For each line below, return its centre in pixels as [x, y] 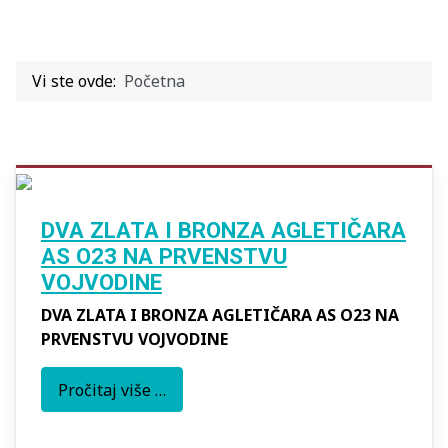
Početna [154, 81]
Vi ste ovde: [78, 81]
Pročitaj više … [112, 389]
